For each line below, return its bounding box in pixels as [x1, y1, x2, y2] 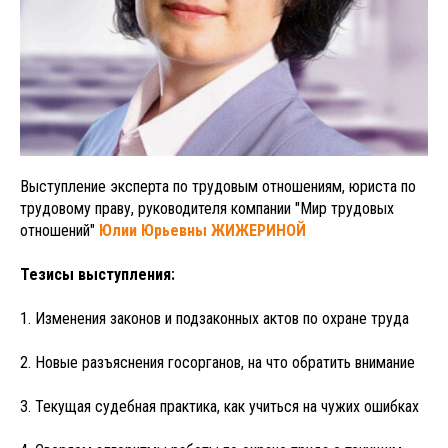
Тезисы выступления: [20, 264, 175, 284]
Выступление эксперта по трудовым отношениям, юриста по [20, 176, 416, 196]
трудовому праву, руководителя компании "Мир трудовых [20, 198, 394, 218]
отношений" [20, 220, 99, 240]
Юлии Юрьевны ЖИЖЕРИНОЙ [99, 220, 306, 240]
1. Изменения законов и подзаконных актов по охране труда [20, 308, 409, 328]
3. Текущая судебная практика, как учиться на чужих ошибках [20, 396, 419, 416]
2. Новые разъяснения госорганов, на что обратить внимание [20, 352, 415, 372]
